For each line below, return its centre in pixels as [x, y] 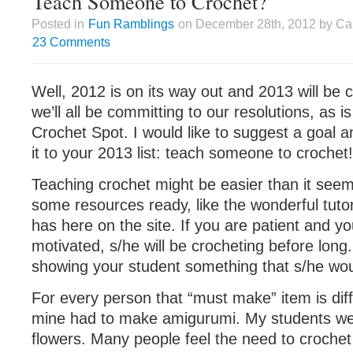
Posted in [59, 24]
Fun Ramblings [131, 24]
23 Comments [71, 42]
